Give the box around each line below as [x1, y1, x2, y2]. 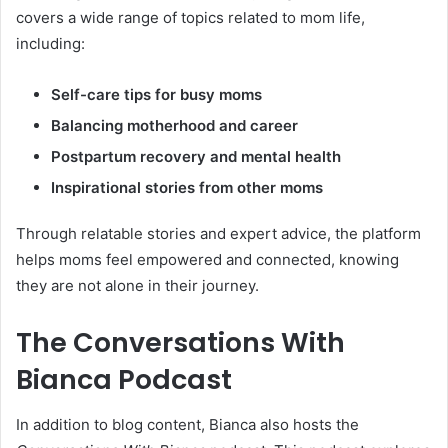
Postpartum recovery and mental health [51, 147, 341, 167]
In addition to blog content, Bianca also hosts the [16, 414, 359, 434]
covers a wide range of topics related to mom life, [16, 8, 365, 28]
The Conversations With [16, 324, 345, 362]
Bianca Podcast [16, 361, 232, 399]
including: [16, 34, 85, 54]
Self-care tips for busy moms [51, 85, 262, 105]
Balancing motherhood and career [51, 116, 298, 136]
